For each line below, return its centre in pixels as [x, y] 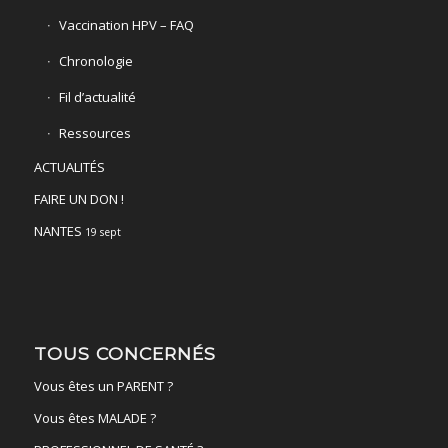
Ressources [94, 133]
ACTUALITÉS [69, 167]
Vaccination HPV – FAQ [126, 25]
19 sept [102, 232]
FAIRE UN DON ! [78, 199]
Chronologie [95, 61]
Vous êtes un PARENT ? [103, 386]
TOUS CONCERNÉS [124, 353]
